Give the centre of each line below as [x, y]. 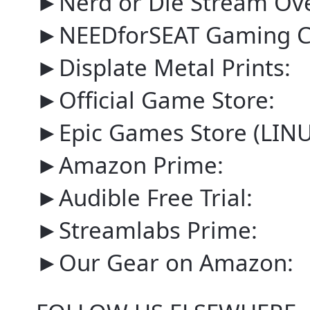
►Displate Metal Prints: [163, 68]
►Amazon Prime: [130, 165]
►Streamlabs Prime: [147, 230]
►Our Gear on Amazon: [165, 263]
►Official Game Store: [155, 100]
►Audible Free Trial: [144, 198]
